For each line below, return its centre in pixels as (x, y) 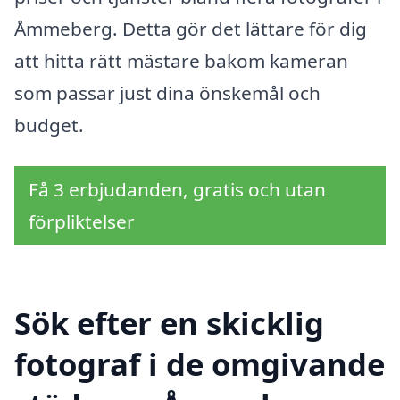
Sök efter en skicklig (169, 322)
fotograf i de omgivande (200, 363)
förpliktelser (82, 221)
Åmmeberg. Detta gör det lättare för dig (191, 29)
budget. (49, 125)
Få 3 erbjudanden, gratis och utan (177, 189)
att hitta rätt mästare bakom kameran (181, 61)
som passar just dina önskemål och (167, 93)
